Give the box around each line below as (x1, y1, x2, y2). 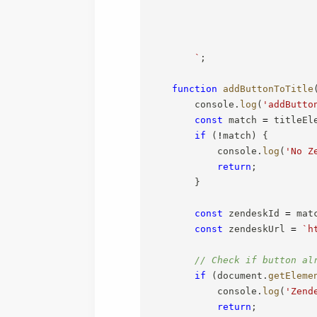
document (217, 270, 263, 281)
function (172, 83, 218, 94)
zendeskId (223, 207, 286, 219)
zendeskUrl (223, 223, 292, 234)
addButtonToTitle (223, 83, 314, 94)
